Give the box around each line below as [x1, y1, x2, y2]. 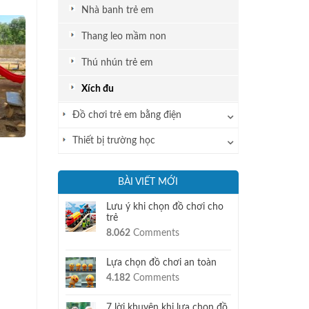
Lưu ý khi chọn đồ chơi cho [106, 202, 223, 212]
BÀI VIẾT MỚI [118, 177, 179, 187]
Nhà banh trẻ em [81, 5, 154, 15]
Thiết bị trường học [72, 136, 155, 146]
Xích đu [81, 83, 114, 94]
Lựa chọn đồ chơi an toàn [106, 258, 217, 268]
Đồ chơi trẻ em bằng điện [72, 110, 181, 120]
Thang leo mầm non [81, 31, 166, 41]
